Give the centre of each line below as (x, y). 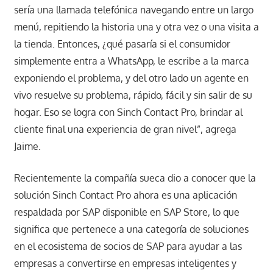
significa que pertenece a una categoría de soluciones (131, 229)
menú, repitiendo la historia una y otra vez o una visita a (136, 27)
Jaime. (27, 147)
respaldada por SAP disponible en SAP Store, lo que (126, 212)
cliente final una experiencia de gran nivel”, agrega (125, 129)
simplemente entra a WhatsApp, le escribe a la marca (131, 61)
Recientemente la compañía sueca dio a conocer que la (135, 178)
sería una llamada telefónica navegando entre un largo (133, 10)
